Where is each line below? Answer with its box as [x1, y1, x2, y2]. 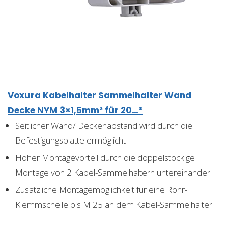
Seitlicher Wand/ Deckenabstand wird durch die [15, 119, 192, 131]
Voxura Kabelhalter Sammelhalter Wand [8, 89, 191, 101]
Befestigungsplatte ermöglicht [15, 134, 126, 146]
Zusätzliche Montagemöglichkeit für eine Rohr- [15, 183, 187, 195]
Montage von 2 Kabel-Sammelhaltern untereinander [15, 166, 210, 178]
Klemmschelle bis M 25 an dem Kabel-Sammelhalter [15, 198, 212, 210]
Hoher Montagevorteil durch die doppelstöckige [15, 151, 195, 163]
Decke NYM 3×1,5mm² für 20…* [8, 104, 143, 117]
